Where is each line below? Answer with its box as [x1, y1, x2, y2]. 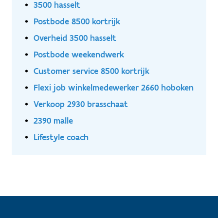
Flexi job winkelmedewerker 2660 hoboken [34, 82, 194, 93]
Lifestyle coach [34, 132, 89, 143]
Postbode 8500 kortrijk [34, 16, 120, 27]
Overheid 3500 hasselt [34, 33, 116, 43]
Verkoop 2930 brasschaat [34, 99, 128, 109]
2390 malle [34, 115, 73, 126]
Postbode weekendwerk [34, 49, 124, 60]
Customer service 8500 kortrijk [34, 66, 149, 76]
